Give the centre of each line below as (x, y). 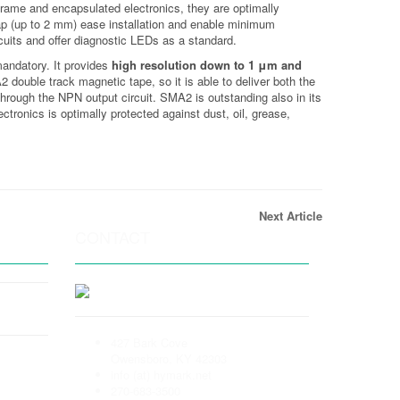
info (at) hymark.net (161, 375)
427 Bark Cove (149, 343)
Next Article (291, 215)
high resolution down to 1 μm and (207, 64)
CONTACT (112, 236)
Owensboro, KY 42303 (168, 359)
